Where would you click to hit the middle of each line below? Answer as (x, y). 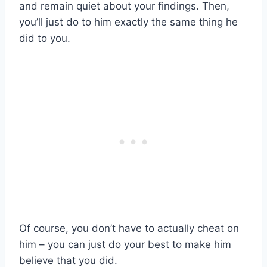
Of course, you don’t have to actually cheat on (129, 229)
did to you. (45, 38)
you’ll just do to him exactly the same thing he (128, 22)
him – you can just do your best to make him (125, 245)
